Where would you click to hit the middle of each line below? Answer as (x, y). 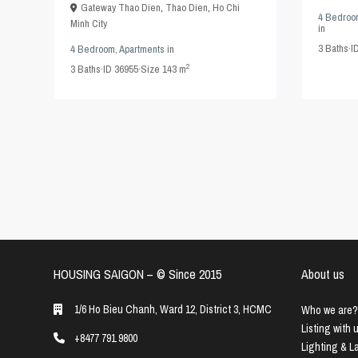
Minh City (89, 24)
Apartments (142, 50)
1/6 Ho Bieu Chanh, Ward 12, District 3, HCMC (173, 310)
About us (323, 274)
